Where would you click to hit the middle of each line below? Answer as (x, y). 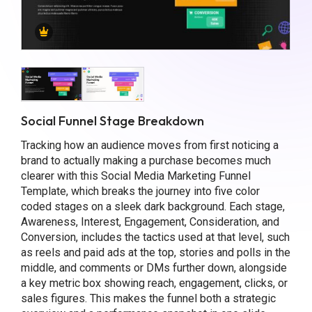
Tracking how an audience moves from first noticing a (149, 146)
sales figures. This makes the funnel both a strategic (148, 299)
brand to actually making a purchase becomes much (146, 161)
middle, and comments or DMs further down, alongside (154, 268)
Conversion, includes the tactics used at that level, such (155, 237)
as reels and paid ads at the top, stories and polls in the (155, 253)
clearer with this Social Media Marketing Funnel (135, 176)
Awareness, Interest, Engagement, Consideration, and (150, 222)
